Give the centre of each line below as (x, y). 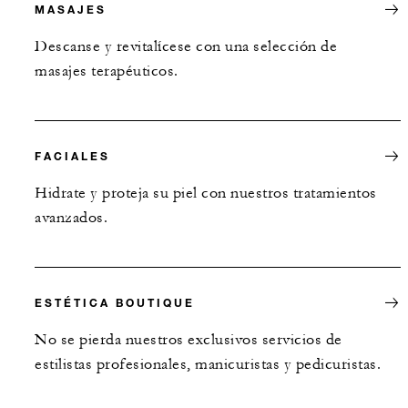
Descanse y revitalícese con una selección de (186, 46)
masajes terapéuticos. (107, 71)
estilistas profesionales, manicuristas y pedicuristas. (208, 364)
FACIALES (72, 155)
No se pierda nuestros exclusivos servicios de (189, 339)
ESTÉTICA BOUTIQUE (115, 302)
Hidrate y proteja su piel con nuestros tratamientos (206, 193)
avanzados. (71, 217)
